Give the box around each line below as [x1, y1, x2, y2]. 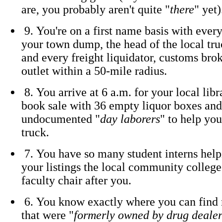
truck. [21, 126, 49, 139]
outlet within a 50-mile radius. [21, 64, 167, 77]
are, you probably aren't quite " [21, 3, 170, 16]
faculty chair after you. [21, 174, 131, 187]
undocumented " [21, 112, 100, 125]
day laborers [100, 112, 160, 125]
